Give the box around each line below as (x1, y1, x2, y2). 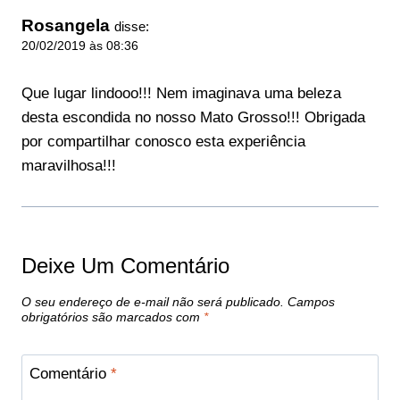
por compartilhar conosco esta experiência (21, 133, 305, 151)
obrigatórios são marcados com (21, 311, 204, 325)
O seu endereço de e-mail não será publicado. (21, 296, 284, 310)
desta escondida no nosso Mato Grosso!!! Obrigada (21, 109, 365, 127)
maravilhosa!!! (21, 157, 116, 175)
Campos (287, 296, 335, 310)
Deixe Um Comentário (21, 254, 229, 279)
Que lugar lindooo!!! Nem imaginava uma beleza (21, 85, 341, 103)
